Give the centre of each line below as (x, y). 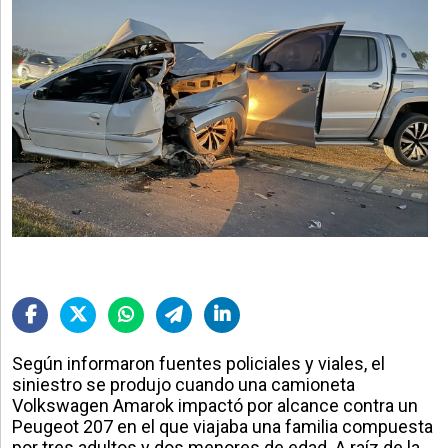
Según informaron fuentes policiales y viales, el (198, 363)
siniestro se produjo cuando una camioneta (183, 384)
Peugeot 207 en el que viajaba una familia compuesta (222, 426)
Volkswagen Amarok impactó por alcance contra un (215, 405)
